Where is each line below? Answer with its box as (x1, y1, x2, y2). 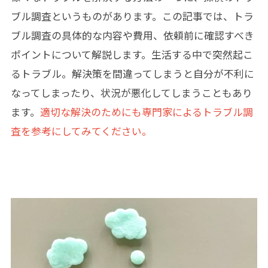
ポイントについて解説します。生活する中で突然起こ (10, 47, 253, 62)
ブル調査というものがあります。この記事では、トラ (10, 9, 254, 23)
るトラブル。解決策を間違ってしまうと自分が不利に (10, 66, 254, 81)
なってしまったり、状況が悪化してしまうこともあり (10, 86, 252, 100)
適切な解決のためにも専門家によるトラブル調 (39, 105, 253, 119)
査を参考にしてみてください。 (10, 124, 152, 138)
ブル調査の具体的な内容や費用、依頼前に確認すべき (10, 28, 254, 42)
